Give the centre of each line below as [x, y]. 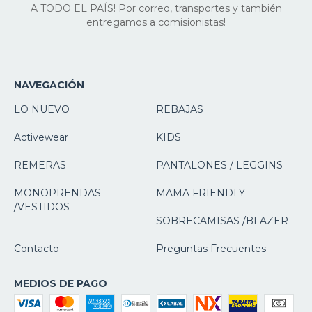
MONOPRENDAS [57, 193]
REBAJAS [180, 109]
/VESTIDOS [42, 206]
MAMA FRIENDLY [201, 193]
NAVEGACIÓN [49, 85]
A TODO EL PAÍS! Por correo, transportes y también [156, 9]
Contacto [37, 248]
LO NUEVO [42, 109]
